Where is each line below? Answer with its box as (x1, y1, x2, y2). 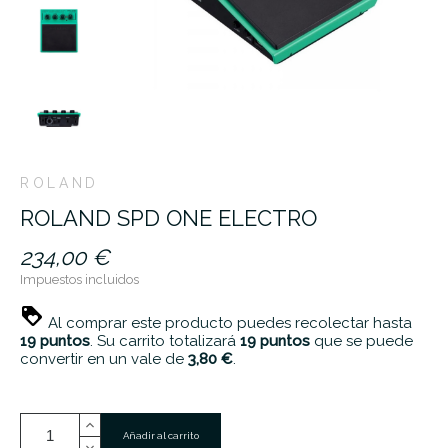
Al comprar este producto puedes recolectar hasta (44, 314, 412, 333)
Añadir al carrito (123, 430, 199, 442)
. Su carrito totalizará (90, 332, 240, 351)
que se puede (310, 332, 413, 351)
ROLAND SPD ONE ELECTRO (20, 205, 317, 232)
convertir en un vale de (20, 350, 188, 369)
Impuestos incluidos (20, 272, 139, 288)
